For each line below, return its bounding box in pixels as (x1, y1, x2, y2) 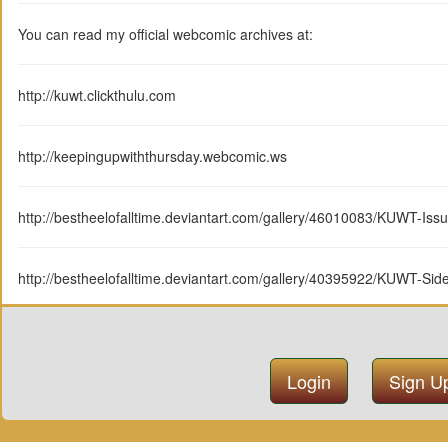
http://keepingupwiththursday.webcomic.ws (18, 145, 287, 166)
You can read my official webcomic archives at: (18, 23, 313, 44)
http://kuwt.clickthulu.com (18, 84, 176, 105)
